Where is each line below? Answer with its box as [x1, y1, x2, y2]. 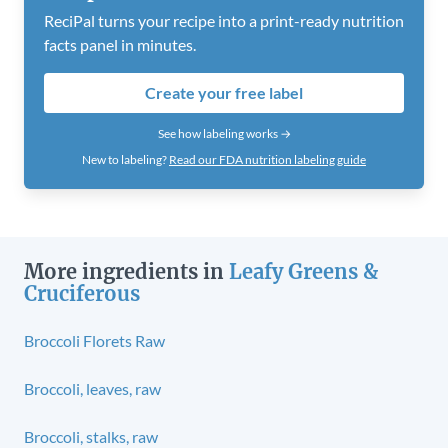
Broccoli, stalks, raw [24, 426, 158, 446]
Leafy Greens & [229, 258, 378, 284]
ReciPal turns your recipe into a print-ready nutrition [44, 10, 404, 30]
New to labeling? [82, 151, 169, 167]
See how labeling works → [157, 125, 291, 141]
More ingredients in [24, 258, 229, 284]
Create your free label [145, 82, 303, 102]
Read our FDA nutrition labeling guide [169, 151, 366, 167]
